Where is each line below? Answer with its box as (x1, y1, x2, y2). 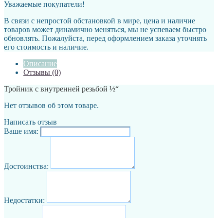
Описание (23, 59, 57, 68)
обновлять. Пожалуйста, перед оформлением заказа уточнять (4, 34, 207, 42)
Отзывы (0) (23, 68, 61, 76)
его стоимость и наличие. (4, 42, 89, 51)
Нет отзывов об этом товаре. (4, 101, 99, 109)
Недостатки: (4, 196, 45, 204)
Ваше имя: (4, 127, 38, 135)
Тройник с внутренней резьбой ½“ (4, 84, 119, 93)
